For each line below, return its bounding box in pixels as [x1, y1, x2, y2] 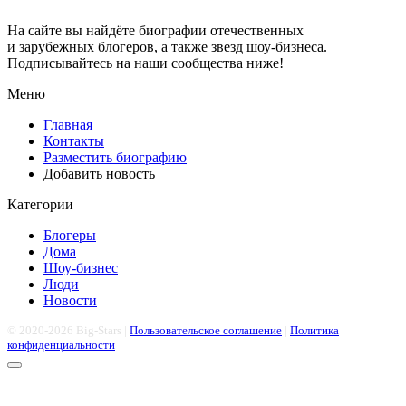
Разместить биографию [43, 150, 187, 165]
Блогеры [43, 227, 96, 243]
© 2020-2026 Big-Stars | [7, 324, 130, 337]
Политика [290, 324, 339, 337]
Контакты [43, 133, 104, 149]
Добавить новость [43, 166, 155, 181]
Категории [7, 197, 73, 212]
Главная [43, 117, 92, 132]
